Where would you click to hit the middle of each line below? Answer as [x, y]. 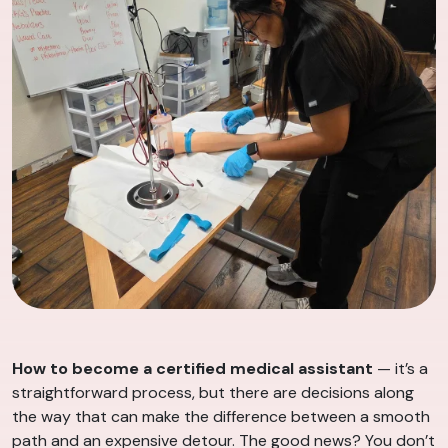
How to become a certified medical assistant [192, 369]
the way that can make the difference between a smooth [221, 417]
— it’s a [400, 369]
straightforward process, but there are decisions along [213, 393]
